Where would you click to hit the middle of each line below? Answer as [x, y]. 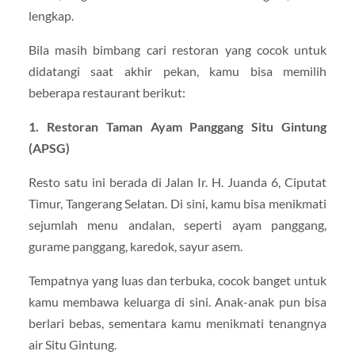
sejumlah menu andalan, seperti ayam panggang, [177, 225]
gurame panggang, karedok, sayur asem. [135, 246]
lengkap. [51, 15]
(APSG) [49, 147]
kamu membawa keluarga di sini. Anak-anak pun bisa [177, 302]
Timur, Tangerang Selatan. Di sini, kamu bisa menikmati [177, 203]
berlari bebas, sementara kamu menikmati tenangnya [177, 323]
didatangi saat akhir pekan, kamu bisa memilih [177, 71]
